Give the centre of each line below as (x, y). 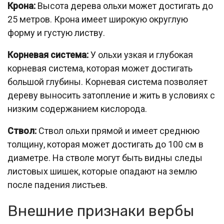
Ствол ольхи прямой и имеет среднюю (118, 131)
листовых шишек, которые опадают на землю (102, 171)
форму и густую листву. (56, 33)
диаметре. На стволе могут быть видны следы (105, 158)
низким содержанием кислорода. (77, 109)
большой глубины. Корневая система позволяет (107, 82)
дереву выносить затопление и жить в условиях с (111, 95)
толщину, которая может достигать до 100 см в (105, 144)
